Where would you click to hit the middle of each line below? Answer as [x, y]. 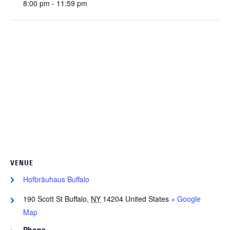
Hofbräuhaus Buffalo [56, 179]
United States [147, 199]
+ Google [186, 199]
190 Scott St [43, 199]
